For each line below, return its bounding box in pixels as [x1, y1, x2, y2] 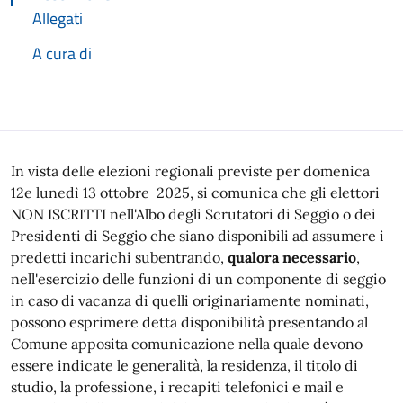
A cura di [32, 41, 92, 66]
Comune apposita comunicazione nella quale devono [11, 335, 363, 353]
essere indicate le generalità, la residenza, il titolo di [11, 356, 358, 374]
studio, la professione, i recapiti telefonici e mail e [11, 378, 344, 396]
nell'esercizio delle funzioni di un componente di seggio [11, 270, 386, 288]
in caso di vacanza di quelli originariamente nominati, [11, 291, 369, 309]
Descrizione [10, 156, 153, 199]
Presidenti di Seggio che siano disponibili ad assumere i [11, 227, 384, 245]
